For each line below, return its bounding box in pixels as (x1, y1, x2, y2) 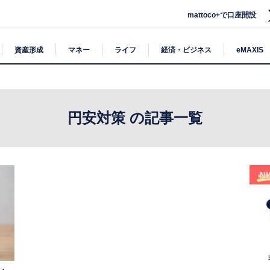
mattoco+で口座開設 (187, 11, 257, 19)
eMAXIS (236, 45, 263, 54)
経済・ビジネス (161, 45, 212, 54)
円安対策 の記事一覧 (67, 110, 202, 126)
